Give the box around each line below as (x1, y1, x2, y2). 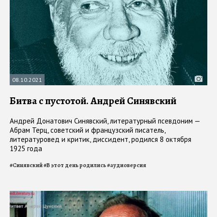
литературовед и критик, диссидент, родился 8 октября (10, 135, 191, 144)
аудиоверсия (110, 161, 146, 170)
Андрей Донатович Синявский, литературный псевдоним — (10, 116, 200, 126)
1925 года (10, 144, 42, 154)
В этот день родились (46, 161, 106, 170)
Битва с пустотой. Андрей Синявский (10, 94, 176, 108)
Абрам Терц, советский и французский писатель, (10, 125, 165, 135)
